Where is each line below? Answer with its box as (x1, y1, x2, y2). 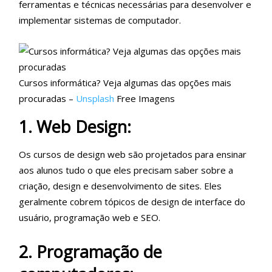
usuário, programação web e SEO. (19, 211, 160, 223)
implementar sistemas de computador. (19, 14, 181, 26)
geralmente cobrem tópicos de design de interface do (19, 195, 245, 208)
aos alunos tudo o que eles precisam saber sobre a (19, 163, 233, 176)
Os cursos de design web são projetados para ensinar (19, 148, 246, 160)
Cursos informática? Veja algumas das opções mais (19, 76, 231, 89)
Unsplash (76, 92, 117, 104)
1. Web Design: (19, 115, 131, 138)
